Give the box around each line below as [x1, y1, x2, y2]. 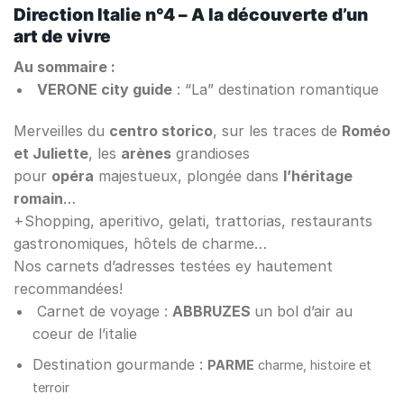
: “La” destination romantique [171, 79, 379, 98]
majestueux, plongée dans [94, 166, 283, 185]
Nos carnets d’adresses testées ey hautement [14, 256, 333, 275]
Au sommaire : [14, 57, 119, 76]
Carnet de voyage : [32, 301, 172, 320]
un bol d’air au [253, 301, 353, 320]
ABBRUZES [171, 301, 254, 320]
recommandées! [14, 279, 123, 298]
